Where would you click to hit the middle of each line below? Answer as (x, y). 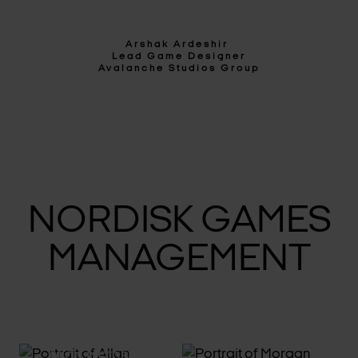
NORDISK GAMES (179, 222)
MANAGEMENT (179, 260)
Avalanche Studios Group (179, 68)
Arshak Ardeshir (179, 44)
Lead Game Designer (179, 56)
